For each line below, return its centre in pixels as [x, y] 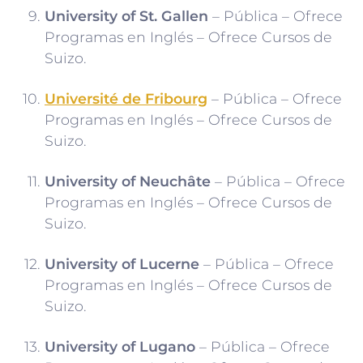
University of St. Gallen [126, 16]
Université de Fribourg [126, 99]
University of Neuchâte [128, 181]
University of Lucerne [122, 264]
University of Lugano [120, 347]
